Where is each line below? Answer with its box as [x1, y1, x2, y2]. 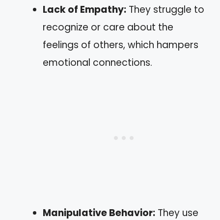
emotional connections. [43, 55, 152, 69]
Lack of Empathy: [43, 2, 126, 16]
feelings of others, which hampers [43, 38, 198, 52]
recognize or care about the [43, 20, 173, 34]
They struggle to [126, 2, 204, 16]
